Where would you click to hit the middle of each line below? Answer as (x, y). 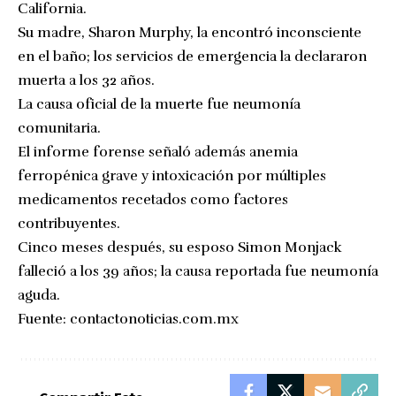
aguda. (39, 295)
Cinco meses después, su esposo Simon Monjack (180, 247)
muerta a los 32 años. (86, 80)
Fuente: (44, 319)
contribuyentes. (69, 223)
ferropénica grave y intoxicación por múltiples (172, 175)
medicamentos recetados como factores (153, 199)
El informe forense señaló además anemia (158, 152)
